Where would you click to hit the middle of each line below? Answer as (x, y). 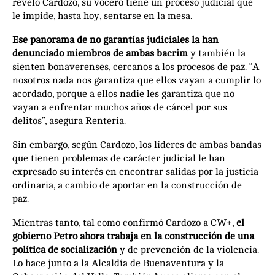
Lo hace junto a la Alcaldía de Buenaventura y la (118, 263)
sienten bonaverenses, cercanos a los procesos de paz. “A (136, 67)
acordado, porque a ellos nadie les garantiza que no (123, 94)
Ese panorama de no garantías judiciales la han (115, 40)
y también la (217, 53)
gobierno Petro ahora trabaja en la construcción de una (133, 236)
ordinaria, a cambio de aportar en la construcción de (127, 185)
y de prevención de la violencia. (189, 250)
